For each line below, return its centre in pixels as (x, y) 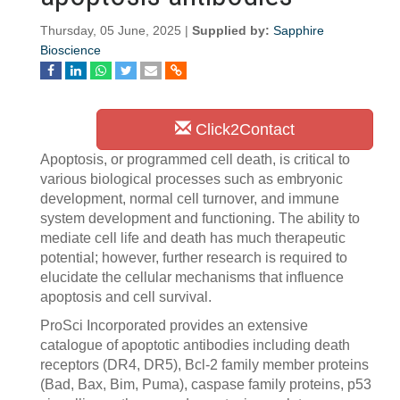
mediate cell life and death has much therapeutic (193, 238)
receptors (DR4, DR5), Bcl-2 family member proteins (204, 365)
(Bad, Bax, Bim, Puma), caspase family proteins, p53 (206, 384)
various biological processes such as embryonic (192, 179)
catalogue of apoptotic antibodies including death (195, 345)
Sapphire (299, 31)
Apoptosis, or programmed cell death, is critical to (195, 159)
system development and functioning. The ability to (200, 218)
